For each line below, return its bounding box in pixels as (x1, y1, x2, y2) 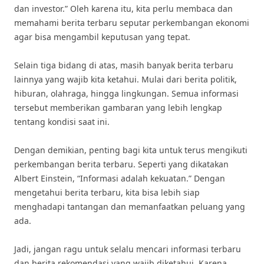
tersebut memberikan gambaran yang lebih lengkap (14, 102, 222, 113)
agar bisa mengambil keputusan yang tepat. (14, 31, 190, 42)
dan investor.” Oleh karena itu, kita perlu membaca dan (14, 3, 233, 14)
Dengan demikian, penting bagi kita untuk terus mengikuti (14, 144, 247, 156)
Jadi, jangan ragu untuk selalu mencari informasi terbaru (14, 243, 241, 255)
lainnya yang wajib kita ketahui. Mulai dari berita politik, (14, 74, 237, 85)
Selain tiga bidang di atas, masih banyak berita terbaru (14, 60, 233, 71)
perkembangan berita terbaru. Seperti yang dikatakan (14, 159, 229, 170)
